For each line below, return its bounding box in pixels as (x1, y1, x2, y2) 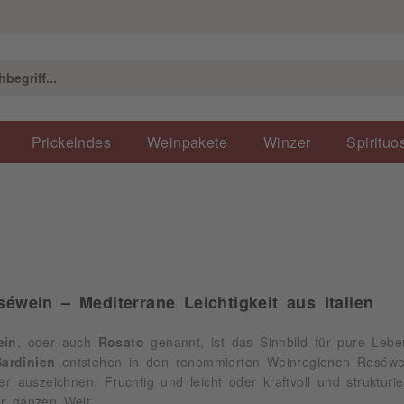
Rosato (97, 335, 145, 348)
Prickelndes (31, 134, 112, 149)
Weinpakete (147, 134, 228, 149)
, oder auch (16, 335, 98, 348)
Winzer (263, 134, 311, 149)
